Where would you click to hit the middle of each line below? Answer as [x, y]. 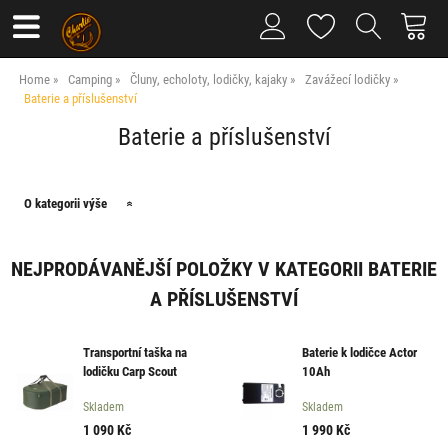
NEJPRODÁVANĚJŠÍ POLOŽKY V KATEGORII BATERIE [224, 267]
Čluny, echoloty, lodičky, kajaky [209, 79]
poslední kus [114, 390]
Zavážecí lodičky [349, 79]
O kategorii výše [66, 203]
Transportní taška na [134, 352]
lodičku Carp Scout [129, 371]
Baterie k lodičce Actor [359, 352]
